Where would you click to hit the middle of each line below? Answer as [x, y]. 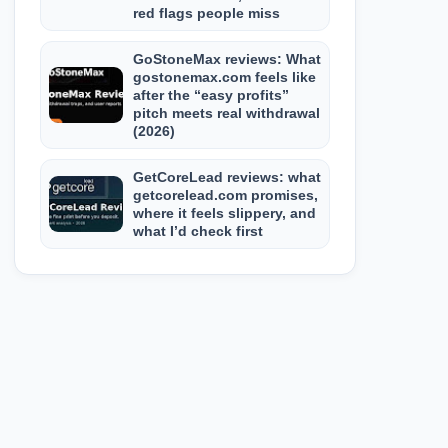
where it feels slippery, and [224, 213]
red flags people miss [206, 13]
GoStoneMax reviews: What [226, 59]
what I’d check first [197, 231]
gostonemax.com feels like [224, 77]
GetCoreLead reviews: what [226, 177]
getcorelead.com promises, [225, 195]
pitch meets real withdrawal [226, 113]
